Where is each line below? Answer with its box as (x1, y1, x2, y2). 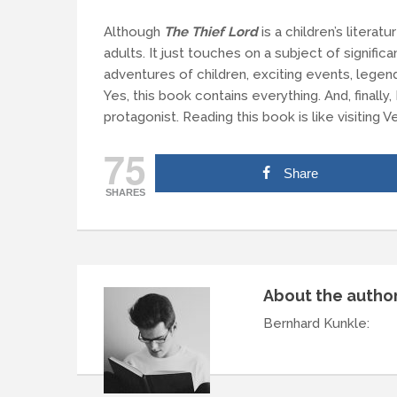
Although (104, 24, 164, 40)
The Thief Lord (164, 24, 258, 40)
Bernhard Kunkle (263, 315, 367, 331)
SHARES (105, 187, 145, 198)
